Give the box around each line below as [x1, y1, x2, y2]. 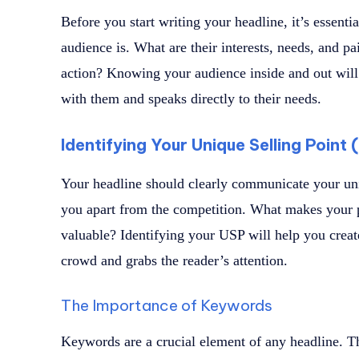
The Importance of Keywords [61, 296, 272, 316]
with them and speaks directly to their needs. [61, 91, 321, 107]
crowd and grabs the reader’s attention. [61, 252, 288, 269]
